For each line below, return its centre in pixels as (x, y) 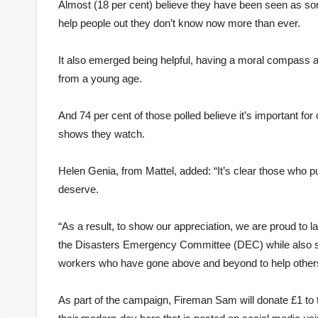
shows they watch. (102, 133)
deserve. (78, 189)
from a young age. (100, 78)
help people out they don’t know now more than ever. (179, 23)
